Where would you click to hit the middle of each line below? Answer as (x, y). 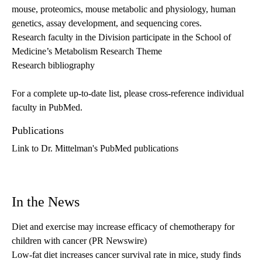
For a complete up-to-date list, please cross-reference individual (128, 94)
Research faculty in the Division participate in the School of (121, 37)
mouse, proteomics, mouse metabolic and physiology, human (124, 9)
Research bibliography (53, 65)
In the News (46, 202)
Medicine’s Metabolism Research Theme (87, 51)
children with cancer (49, 241)
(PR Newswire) (117, 241)
